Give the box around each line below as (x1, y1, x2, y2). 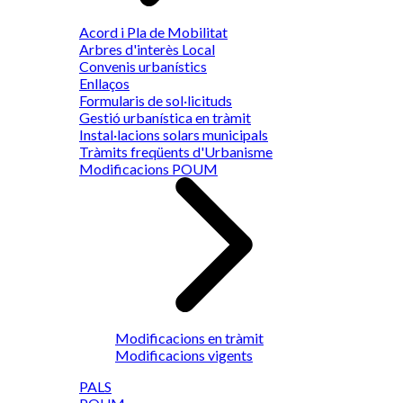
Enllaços (79, 75, 130, 92)
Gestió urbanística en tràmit (79, 109, 251, 126)
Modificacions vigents (115, 346, 253, 363)
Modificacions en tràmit (115, 329, 264, 346)
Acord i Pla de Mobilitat (79, 23, 228, 40)
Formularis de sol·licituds (79, 92, 232, 109)
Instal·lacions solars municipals (79, 126, 268, 143)
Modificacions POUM (79, 160, 218, 177)
